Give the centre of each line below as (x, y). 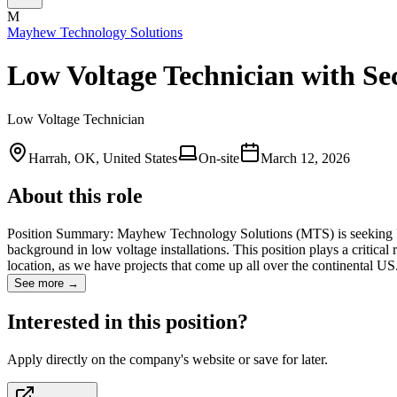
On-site (219, 158)
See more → (47, 283)
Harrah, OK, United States (103, 158)
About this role (75, 195)
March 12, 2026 (305, 158)
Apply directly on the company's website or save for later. (167, 359)
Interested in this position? (128, 321)
